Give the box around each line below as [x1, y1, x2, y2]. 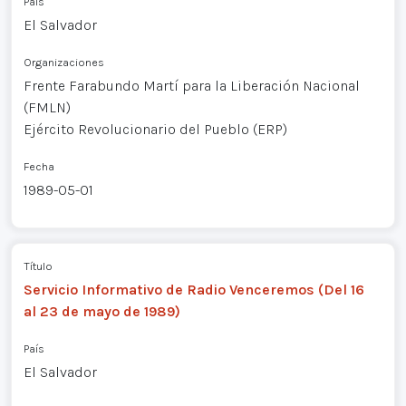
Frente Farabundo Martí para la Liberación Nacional [23, 76, 360, 94]
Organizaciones [23, 54, 104, 69]
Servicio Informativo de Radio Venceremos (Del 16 [23, 281, 364, 299]
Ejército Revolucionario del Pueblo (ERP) [23, 120, 287, 138]
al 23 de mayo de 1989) [23, 303, 180, 321]
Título [23, 259, 53, 274]
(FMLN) [23, 98, 71, 116]
